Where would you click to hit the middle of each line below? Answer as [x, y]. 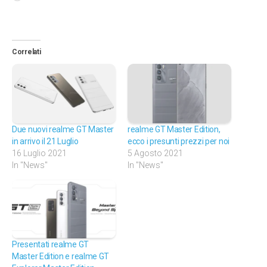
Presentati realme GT [50, 245]
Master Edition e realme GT [61, 257]
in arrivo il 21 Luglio [45, 141]
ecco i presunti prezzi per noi [178, 141]
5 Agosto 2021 [155, 153]
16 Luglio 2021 [39, 153]
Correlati [27, 52]
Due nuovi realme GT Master [63, 129]
